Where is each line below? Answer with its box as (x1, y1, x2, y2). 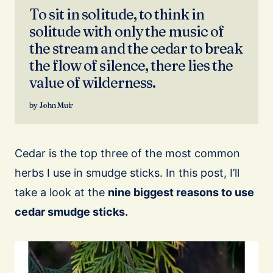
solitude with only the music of (29, 23, 224, 41)
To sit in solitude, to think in (29, 5, 205, 24)
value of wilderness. (29, 74, 155, 92)
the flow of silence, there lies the (29, 57, 233, 75)
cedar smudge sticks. (15, 205, 128, 219)
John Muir (39, 101, 74, 110)
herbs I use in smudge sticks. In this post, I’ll (15, 166, 239, 180)
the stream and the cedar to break (29, 40, 243, 58)
